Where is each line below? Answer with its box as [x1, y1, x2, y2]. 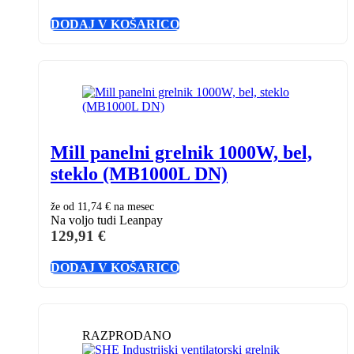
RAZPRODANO [82, 329, 171, 343]
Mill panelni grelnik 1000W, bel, [51, 142, 312, 164]
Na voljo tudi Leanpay [51, 213, 163, 228]
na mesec [111, 201, 154, 213]
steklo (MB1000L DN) [51, 164, 228, 185]
